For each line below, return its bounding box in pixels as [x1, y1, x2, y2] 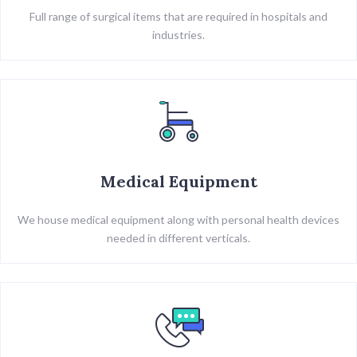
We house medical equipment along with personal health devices [18, 212, 339, 226]
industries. [152, 27, 205, 41]
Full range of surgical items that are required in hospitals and [29, 9, 328, 23]
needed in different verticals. [107, 230, 250, 245]
